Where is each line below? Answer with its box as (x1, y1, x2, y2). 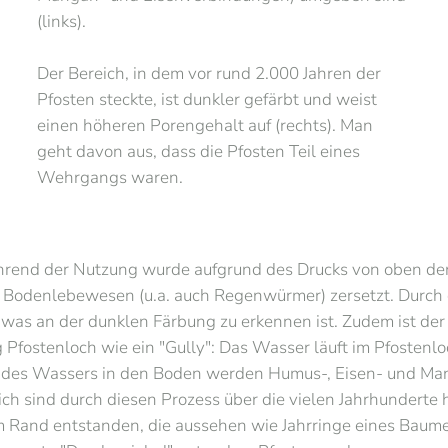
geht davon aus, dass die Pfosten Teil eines (37, 140, 361, 163)
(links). (37, 10, 87, 33)
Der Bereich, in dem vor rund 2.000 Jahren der (37, 62, 382, 85)
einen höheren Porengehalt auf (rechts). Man (37, 114, 374, 137)
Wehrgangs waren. (37, 166, 184, 189)
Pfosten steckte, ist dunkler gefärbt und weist (37, 88, 378, 111)
